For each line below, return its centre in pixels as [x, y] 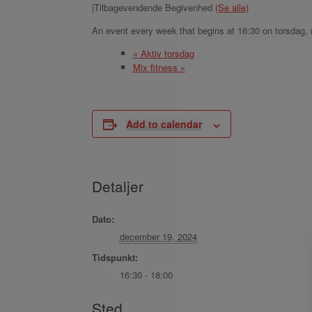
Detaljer [118, 186]
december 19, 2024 [158, 237]
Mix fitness [156, 67]
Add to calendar [164, 124]
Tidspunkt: [115, 258]
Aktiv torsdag [166, 53]
